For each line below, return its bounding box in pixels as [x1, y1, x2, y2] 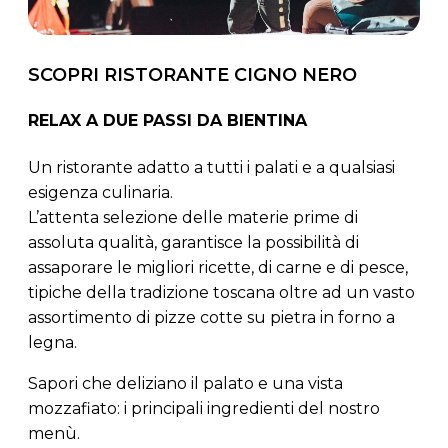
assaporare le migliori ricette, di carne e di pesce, [28, 258, 408, 278]
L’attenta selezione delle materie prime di [28, 208, 358, 228]
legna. [28, 333, 77, 353]
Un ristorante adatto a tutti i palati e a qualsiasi [28, 158, 395, 178]
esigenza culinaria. [28, 183, 173, 203]
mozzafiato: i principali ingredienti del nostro [28, 399, 380, 419]
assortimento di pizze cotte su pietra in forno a [28, 308, 395, 328]
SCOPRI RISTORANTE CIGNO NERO [28, 64, 357, 87]
